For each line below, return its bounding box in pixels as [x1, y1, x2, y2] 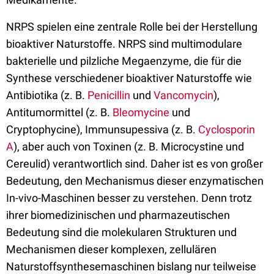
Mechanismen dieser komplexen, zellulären [6, 243, 217, 256]
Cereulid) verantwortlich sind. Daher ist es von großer [6, 157, 263, 170]
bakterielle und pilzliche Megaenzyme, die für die [6, 54, 242, 67]
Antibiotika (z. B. [6, 89, 87, 102]
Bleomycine [113, 106, 169, 119]
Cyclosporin [198, 123, 255, 136]
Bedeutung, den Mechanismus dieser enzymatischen [6, 174, 264, 187]
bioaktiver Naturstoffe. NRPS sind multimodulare [6, 37, 242, 50]
